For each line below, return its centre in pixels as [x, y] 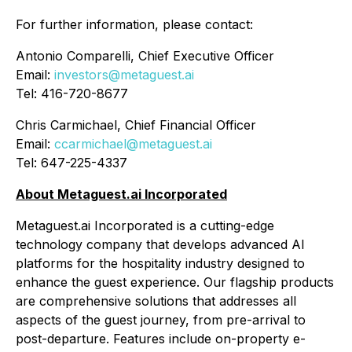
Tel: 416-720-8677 [72, 93]
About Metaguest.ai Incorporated [121, 194]
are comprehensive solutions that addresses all [156, 301]
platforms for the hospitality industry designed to [160, 263]
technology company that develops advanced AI [160, 244]
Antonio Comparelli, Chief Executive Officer [145, 56]
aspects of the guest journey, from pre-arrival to [161, 320]
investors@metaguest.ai [124, 75]
